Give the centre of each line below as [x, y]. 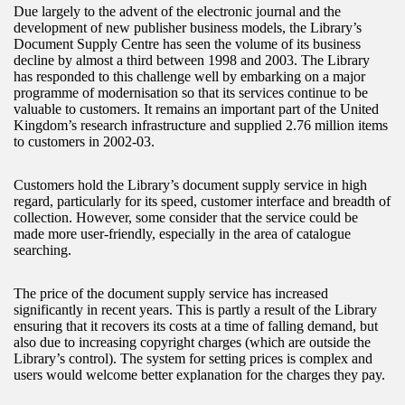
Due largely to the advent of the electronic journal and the [177, 12]
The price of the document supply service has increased [171, 294]
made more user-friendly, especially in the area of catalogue [182, 234]
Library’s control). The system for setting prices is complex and [193, 359]
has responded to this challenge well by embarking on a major [189, 77]
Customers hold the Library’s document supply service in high [190, 185]
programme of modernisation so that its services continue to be [191, 93]
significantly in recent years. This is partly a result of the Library [195, 310]
